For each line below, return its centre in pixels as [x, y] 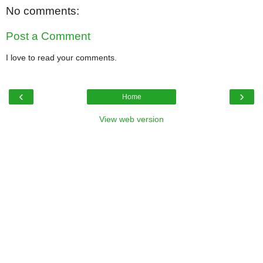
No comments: [43, 11]
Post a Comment [48, 36]
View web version [131, 119]
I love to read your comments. [61, 57]
